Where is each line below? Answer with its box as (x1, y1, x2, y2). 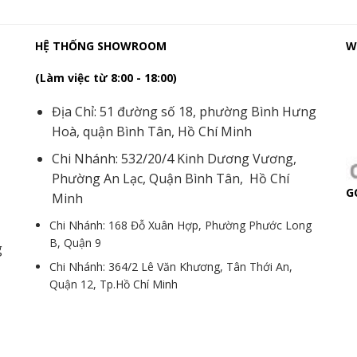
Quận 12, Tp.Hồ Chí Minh (49, 277, 178, 292)
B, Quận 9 (49, 234, 102, 250)
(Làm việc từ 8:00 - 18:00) (35, 70, 177, 86)
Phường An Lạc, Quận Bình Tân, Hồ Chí (51, 170, 289, 188)
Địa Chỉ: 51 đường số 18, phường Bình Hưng (51, 102, 316, 120)
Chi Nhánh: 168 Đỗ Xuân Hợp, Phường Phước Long (49, 217, 312, 233)
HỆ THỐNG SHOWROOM (35, 38, 167, 54)
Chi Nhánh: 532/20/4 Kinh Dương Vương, (51, 150, 296, 168)
